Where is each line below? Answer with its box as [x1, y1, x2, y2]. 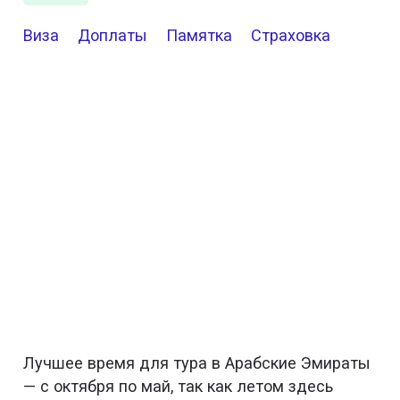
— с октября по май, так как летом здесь [23, 376, 334, 396]
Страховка [250, 25, 330, 45]
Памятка [165, 25, 232, 45]
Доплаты [77, 25, 147, 45]
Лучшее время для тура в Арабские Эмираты [23, 353, 371, 372]
